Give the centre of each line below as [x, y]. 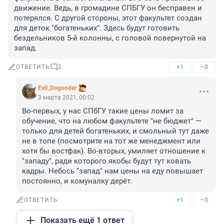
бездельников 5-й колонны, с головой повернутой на [110, 38]
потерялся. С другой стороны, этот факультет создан [108, 18]
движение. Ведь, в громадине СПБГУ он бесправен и [108, 8]
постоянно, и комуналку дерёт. [77, 181]
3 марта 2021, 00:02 [66, 98]
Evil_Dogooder [57, 88]
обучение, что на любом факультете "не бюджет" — [112, 121]
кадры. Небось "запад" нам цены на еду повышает [112, 171]
